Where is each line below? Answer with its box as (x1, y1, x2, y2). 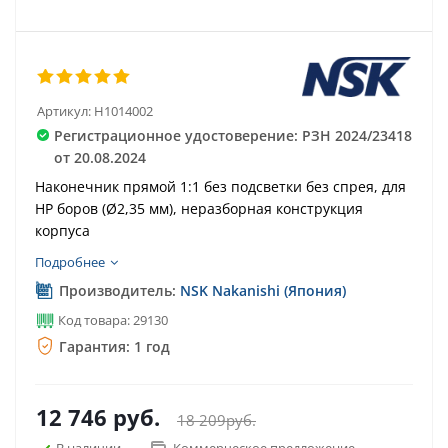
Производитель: (55, 281, 180, 300)
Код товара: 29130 (55, 311, 168, 329)
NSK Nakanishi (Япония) (180, 281, 346, 300)
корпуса (35, 221, 90, 240)
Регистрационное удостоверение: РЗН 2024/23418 (53, 126, 412, 145)
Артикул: (37, 102, 91, 120)
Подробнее (35, 253, 105, 271)
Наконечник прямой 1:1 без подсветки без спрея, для (35, 177, 406, 196)
